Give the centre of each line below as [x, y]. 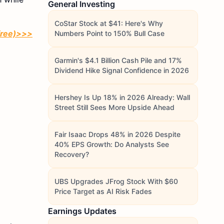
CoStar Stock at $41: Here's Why [109, 23]
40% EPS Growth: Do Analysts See [112, 144]
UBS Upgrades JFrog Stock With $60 [116, 181]
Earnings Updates [82, 211]
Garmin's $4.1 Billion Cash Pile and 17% [118, 60]
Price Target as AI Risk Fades [103, 191]
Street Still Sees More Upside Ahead [114, 107]
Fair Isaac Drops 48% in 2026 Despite [117, 134]
